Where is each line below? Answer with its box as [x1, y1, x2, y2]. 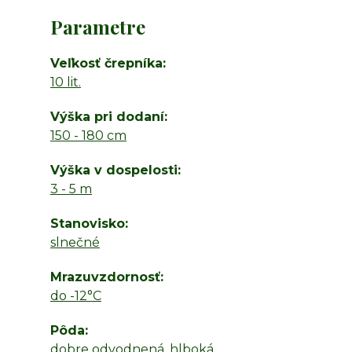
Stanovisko [50, 216, 125, 231]
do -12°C [50, 288, 101, 303]
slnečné [50, 235, 100, 250]
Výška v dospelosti [50, 163, 178, 178]
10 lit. [50, 75, 81, 90]
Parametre [50, 14, 145, 39]
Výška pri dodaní [50, 109, 164, 124]
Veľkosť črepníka [50, 56, 163, 71]
